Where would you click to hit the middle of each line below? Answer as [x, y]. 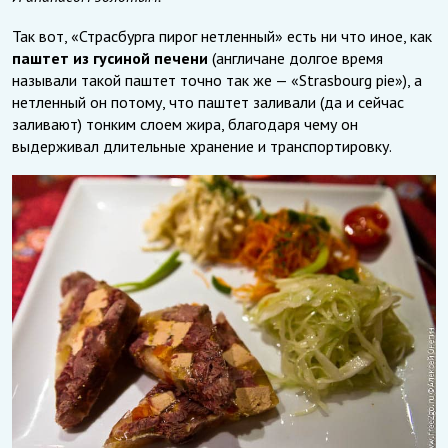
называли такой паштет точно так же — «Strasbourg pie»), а [217, 79]
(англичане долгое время [295, 57]
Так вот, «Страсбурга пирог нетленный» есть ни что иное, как [222, 35]
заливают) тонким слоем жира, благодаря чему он [185, 123]
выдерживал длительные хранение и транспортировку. [202, 145]
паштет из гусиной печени [110, 57]
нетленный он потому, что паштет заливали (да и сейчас [208, 101]
